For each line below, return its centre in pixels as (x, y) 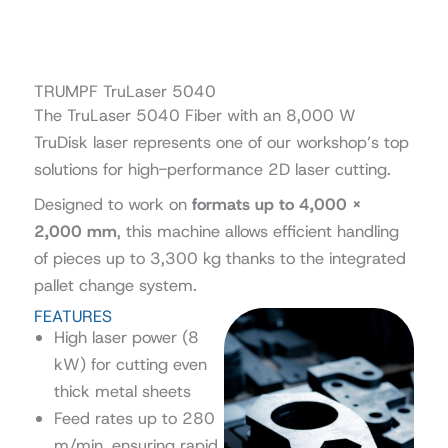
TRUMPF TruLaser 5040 (124, 91)
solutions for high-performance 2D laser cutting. (212, 169)
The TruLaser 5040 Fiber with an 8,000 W (194, 115)
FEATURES (72, 315)
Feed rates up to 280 (134, 417)
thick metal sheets (122, 390)
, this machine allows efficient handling (257, 231)
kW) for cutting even (130, 363)
